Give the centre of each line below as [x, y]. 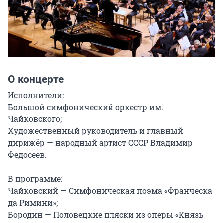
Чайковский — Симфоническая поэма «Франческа [110, 191]
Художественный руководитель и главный [96, 131]
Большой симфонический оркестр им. [86, 107]
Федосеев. [27, 155]
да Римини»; [33, 203]
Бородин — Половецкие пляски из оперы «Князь [106, 215]
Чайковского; [35, 119]
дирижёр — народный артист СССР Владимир [100, 143]
